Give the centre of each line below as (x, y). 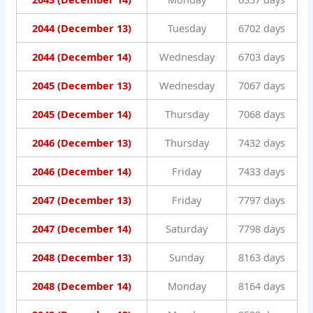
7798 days (262, 229)
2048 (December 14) (81, 286)
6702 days (262, 28)
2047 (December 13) (81, 200)
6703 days (262, 57)
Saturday (187, 229)
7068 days (262, 114)
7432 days (262, 143)
